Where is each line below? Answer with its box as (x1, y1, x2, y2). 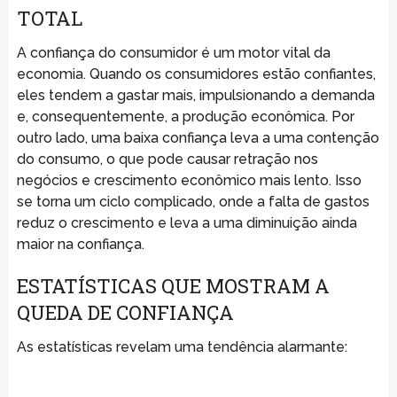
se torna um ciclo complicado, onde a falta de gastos (16, 192, 370, 210)
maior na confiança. (16, 235, 144, 253)
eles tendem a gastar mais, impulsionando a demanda (16, 86, 375, 104)
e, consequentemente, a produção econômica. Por (16, 107, 354, 125)
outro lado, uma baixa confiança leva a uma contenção (16, 128, 379, 146)
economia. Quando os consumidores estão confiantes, (16, 65, 376, 82)
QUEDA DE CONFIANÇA (16, 299, 234, 325)
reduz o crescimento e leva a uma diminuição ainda (16, 214, 357, 231)
